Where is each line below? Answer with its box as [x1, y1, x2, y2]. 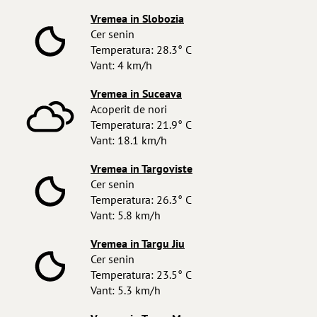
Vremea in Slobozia [91, 11, 184, 25]
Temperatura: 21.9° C [91, 117, 192, 132]
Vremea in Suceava [91, 86, 182, 100]
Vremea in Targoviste [91, 161, 192, 175]
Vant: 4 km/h [91, 58, 152, 72]
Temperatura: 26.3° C [91, 192, 192, 207]
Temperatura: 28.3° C [91, 42, 192, 57]
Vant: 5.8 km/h [91, 208, 161, 222]
